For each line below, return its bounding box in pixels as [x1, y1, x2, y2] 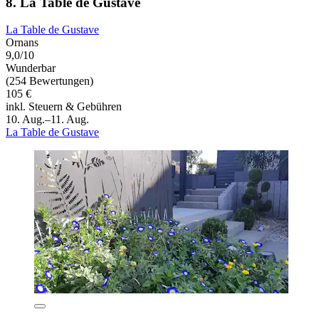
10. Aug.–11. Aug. [6, 113, 89, 126]
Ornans [6, 36, 38, 49]
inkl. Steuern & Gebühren [6, 100, 122, 113]
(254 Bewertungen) [6, 75, 93, 88]
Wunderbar [6, 62, 56, 75]
